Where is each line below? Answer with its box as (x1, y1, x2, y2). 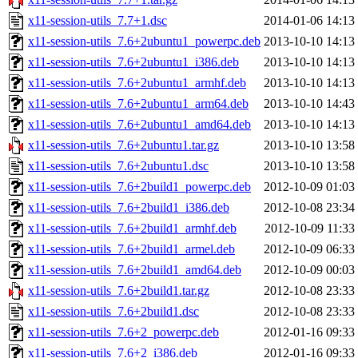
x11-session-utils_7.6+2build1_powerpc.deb (28, 180, 251, 194)
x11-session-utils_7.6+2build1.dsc (28, 304, 199, 319)
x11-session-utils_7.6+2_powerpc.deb (28, 325, 219, 340)
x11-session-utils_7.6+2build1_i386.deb (28, 201, 229, 215)
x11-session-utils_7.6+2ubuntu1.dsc (28, 159, 209, 173)
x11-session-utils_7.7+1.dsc (28, 14, 167, 28)
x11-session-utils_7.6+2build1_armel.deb (28, 242, 235, 257)
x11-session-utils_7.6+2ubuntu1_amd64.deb (28, 117, 251, 132)
